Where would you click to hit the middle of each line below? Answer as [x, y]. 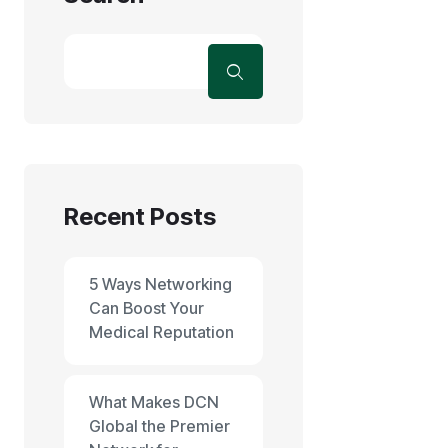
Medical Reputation [161, 332]
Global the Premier [159, 426]
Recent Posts [140, 216]
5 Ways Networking [160, 284]
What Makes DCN [154, 402]
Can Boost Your [146, 308]
